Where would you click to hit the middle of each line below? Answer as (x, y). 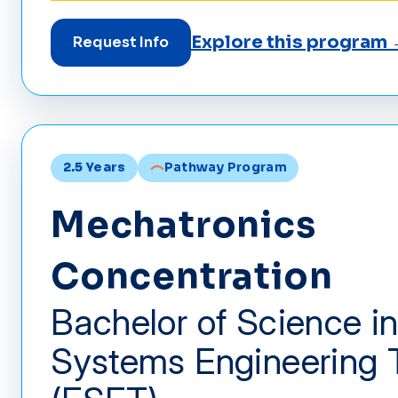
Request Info (121, 43)
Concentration (192, 276)
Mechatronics (183, 225)
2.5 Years (94, 167)
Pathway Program (225, 167)
